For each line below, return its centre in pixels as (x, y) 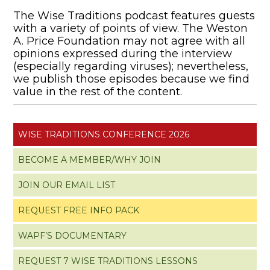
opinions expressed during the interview (123, 53)
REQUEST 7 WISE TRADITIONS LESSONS (108, 261)
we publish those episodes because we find (132, 79)
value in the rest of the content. (98, 91)
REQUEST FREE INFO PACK (79, 210)
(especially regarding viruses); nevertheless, (131, 66)
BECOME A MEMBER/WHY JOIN (90, 159)
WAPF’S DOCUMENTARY (73, 235)
